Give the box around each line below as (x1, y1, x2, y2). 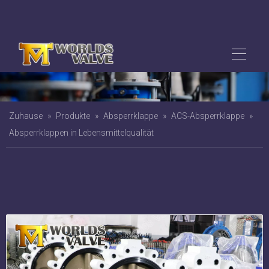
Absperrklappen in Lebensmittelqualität (20, 92, 165, 103)
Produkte (62, 76, 96, 86)
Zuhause (15, 76, 49, 86)
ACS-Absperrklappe (177, 76, 250, 86)
